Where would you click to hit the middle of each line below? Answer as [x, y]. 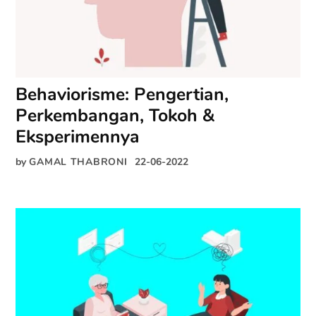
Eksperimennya [78, 136]
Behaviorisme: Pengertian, [122, 94]
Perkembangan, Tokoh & [115, 115]
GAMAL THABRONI [78, 161]
